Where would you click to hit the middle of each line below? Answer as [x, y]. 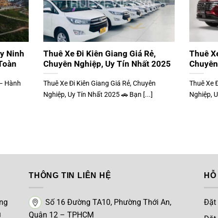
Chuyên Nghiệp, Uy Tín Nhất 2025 [107, 64]
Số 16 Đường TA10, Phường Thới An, [106, 202]
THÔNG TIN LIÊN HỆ [70, 176]
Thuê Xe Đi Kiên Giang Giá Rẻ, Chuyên [99, 83]
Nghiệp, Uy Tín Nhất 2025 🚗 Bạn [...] [98, 94]
